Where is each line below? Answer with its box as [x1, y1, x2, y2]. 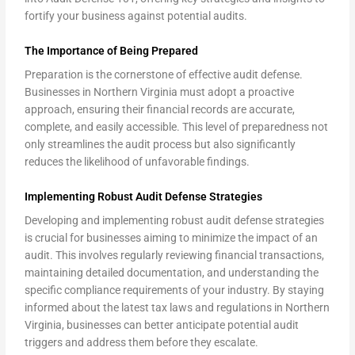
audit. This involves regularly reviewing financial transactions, [25, 249, 325, 261]
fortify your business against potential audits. [25, 10, 248, 22]
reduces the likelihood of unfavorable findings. [25, 155, 250, 168]
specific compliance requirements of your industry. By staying [25, 284, 325, 296]
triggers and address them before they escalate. [25, 336, 259, 349]
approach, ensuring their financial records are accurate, [25, 103, 296, 116]
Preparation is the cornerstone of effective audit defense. [25, 68, 303, 81]
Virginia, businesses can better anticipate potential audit [25, 319, 300, 331]
